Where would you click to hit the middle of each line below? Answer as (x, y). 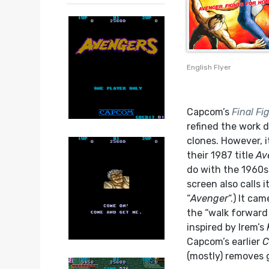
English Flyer (209, 68)
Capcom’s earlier (225, 242)
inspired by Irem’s (227, 228)
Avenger (210, 199)
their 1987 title (222, 156)
